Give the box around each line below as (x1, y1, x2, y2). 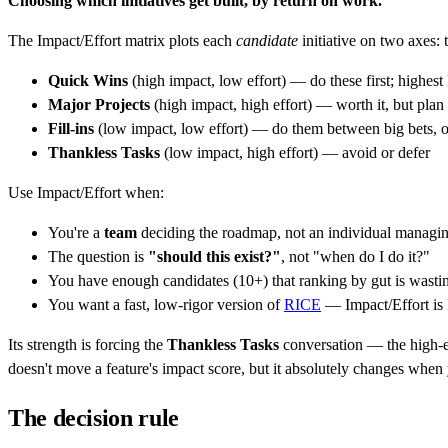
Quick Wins (48, 71, 128, 89)
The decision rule (8, 405, 179, 432)
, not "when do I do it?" (281, 247, 430, 265)
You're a (48, 223, 104, 241)
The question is (48, 247, 148, 265)
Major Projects (48, 95, 150, 113)
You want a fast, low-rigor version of (48, 295, 284, 313)
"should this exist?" (148, 247, 281, 265)
